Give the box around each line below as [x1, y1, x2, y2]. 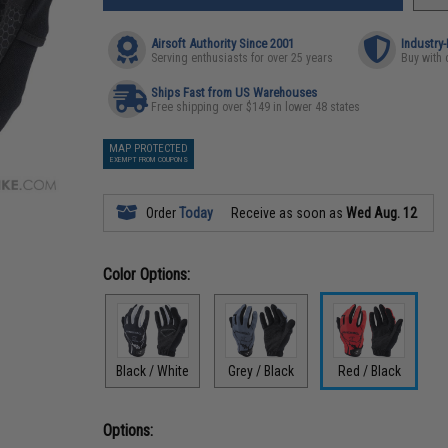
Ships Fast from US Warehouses [151, 85, 318, 100]
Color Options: [103, 265, 191, 284]
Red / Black [337, 362, 401, 379]
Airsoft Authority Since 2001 [151, 36, 295, 51]
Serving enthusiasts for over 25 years [151, 51, 334, 65]
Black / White [116, 362, 190, 379]
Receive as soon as [228, 205, 347, 221]
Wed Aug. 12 [346, 205, 418, 221]
